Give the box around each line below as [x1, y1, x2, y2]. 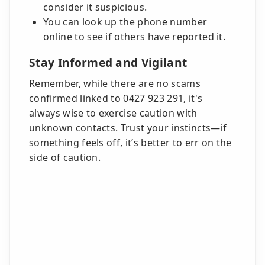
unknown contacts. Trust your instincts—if [29, 121, 227, 134]
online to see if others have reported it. [43, 30, 226, 43]
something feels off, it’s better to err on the [29, 136, 232, 149]
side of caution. [29, 151, 101, 164]
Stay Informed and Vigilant [29, 54, 188, 70]
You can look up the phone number [43, 15, 208, 28]
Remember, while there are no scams [29, 77, 201, 90]
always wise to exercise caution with [29, 106, 198, 119]
